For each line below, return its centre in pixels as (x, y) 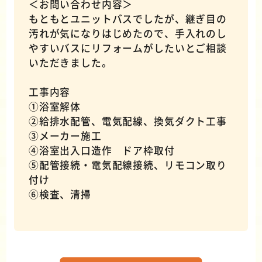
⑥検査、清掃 (60, 194)
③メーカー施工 (65, 135)
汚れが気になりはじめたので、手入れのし (127, 33)
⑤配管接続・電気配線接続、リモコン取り (127, 165)
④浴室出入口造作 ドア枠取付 (101, 150)
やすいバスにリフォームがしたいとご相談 (127, 48)
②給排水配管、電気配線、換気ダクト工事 (127, 121)
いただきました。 (70, 62)
